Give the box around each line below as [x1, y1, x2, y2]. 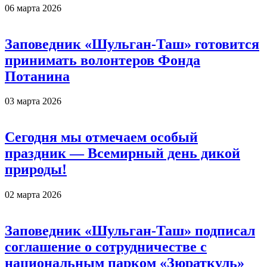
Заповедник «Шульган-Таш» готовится [5, 36, 259, 52]
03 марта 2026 [5, 96, 61, 107]
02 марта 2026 [5, 190, 61, 200]
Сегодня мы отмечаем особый [5, 129, 198, 145]
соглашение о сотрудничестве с [5, 239, 207, 255]
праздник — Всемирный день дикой [5, 145, 240, 162]
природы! [5, 162, 67, 178]
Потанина [5, 68, 70, 84]
